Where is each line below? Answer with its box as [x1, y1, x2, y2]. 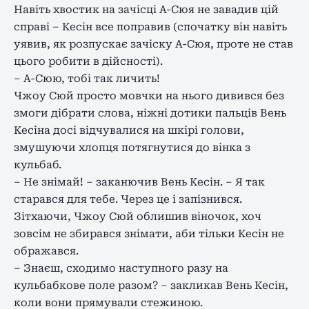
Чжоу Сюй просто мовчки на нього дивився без [14, 89, 284, 102]
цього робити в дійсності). [14, 54, 163, 68]
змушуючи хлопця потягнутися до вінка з [14, 141, 250, 154]
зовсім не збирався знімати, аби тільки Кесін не [14, 227, 284, 240]
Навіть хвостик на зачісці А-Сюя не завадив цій [14, 3, 279, 16]
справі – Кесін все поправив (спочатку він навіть [14, 20, 287, 33]
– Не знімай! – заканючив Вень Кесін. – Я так [14, 175, 265, 188]
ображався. [14, 244, 79, 257]
